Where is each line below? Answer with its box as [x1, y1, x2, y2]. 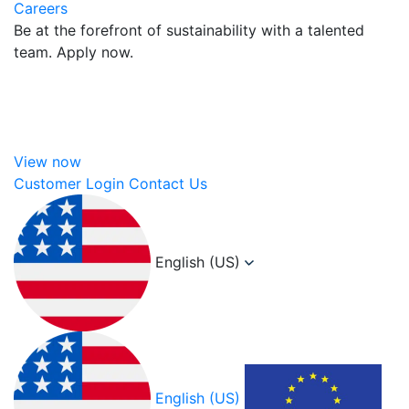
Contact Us [129, 174, 207, 194]
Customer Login [14, 174, 124, 194]
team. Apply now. [14, 43, 133, 62]
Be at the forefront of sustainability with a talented [14, 21, 364, 40]
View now [14, 152, 81, 172]
